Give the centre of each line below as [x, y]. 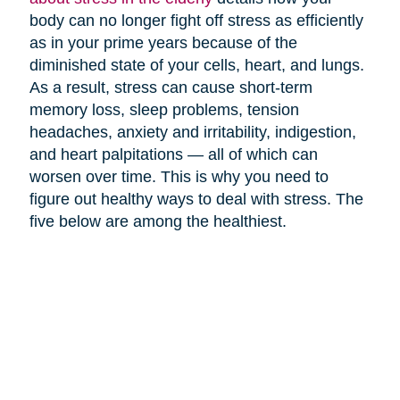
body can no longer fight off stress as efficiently [196, 20]
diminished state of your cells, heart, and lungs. [196, 65]
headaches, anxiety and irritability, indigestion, [192, 132]
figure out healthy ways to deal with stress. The [196, 199]
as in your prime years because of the [163, 42]
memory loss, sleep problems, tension [164, 109]
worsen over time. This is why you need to [179, 176]
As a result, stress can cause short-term [171, 87]
